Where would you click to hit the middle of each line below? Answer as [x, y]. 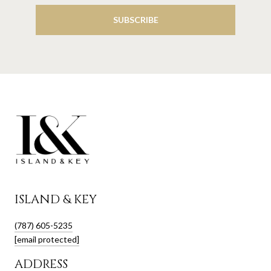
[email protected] [47, 239]
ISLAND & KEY [56, 199]
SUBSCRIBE [135, 19]
